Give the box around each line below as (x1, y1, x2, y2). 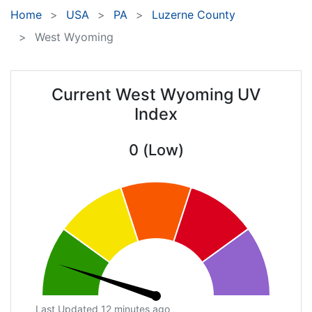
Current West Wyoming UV (52, 84, 260, 105)
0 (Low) (128, 141, 184, 159)
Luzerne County (152, 8, 235, 22)
